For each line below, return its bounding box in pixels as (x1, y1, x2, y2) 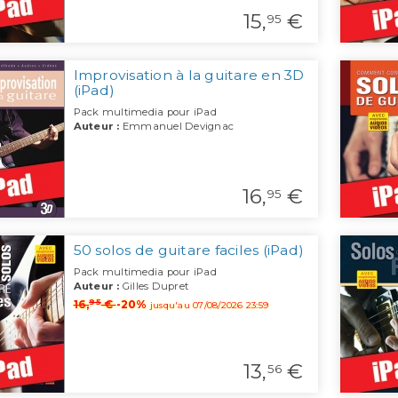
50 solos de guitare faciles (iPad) (73, 242, 304, 259)
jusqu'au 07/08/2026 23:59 (149, 299, 268, 312)
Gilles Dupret (119, 280, 188, 293)
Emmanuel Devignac (119, 120, 234, 133)
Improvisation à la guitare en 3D (73, 67, 305, 84)
